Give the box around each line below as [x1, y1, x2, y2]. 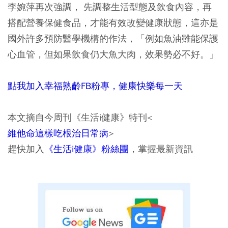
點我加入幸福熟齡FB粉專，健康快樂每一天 [8, 80, 183, 92]
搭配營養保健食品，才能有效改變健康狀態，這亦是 [8, 17, 218, 28]
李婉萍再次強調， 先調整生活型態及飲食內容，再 [8, 1, 212, 13]
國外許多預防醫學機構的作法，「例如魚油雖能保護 [8, 33, 218, 44]
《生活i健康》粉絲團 [44, 143, 129, 155]
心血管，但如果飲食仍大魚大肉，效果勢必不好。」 [8, 48, 218, 60]
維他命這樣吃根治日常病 [8, 127, 108, 139]
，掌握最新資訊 [129, 143, 193, 155]
